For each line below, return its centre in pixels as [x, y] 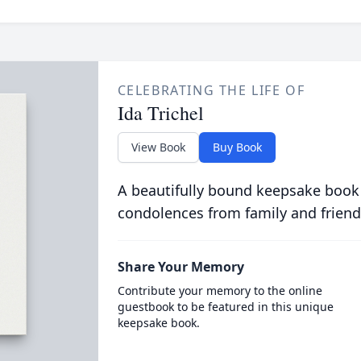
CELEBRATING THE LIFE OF [211, 90]
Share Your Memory [180, 267]
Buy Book [237, 147]
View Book [158, 147]
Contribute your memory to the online [220, 290]
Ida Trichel [160, 113]
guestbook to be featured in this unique [225, 307]
